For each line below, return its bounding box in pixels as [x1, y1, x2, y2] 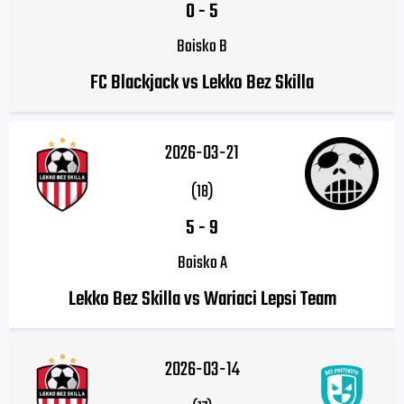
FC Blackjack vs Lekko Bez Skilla [90, 68, 314, 99]
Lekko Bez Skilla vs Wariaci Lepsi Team [68, 284, 336, 316]
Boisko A [177, 250, 227, 278]
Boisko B [177, 33, 227, 61]
